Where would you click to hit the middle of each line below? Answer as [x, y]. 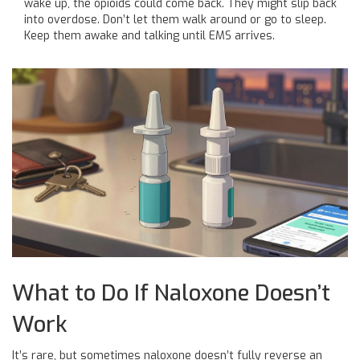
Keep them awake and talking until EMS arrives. [149, 35]
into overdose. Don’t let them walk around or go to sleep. [175, 19]
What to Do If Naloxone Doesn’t [171, 292]
